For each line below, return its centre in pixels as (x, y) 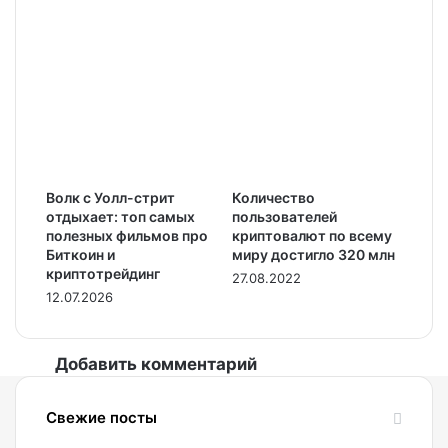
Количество (273, 197)
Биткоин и (80, 254)
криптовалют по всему (312, 235)
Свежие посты (101, 417)
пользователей (284, 216)
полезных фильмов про (127, 235)
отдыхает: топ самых (120, 216)
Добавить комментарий (156, 364)
